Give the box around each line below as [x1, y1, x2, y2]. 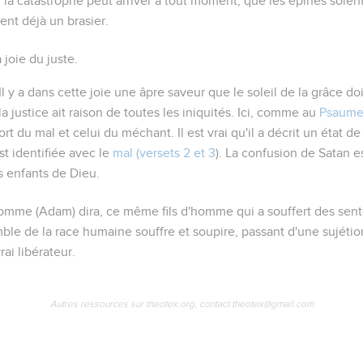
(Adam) [32, 204, 79, 218]
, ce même [100, 204, 163, 218]
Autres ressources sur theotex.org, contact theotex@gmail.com [49, 297, 314, 310]
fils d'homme [162, 204, 234, 218]
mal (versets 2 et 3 [113, 146, 216, 160]
